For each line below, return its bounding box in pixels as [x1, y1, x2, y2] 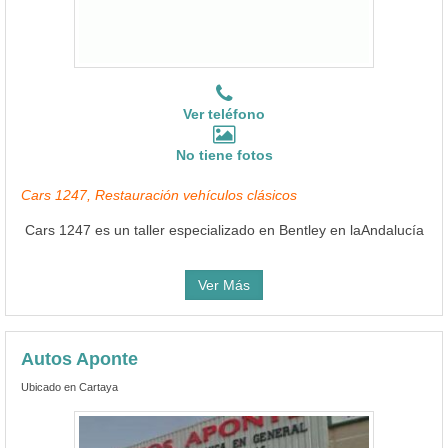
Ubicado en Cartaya [21, 380, 118, 393]
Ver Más [198, 276, 250, 293]
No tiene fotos [175, 146, 273, 163]
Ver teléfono [183, 105, 265, 122]
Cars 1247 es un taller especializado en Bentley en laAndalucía [24, 221, 424, 238]
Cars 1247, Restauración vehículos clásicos [21, 186, 297, 203]
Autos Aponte [21, 348, 138, 369]
